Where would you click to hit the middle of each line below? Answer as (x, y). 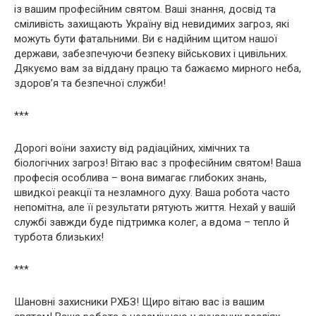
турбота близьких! (59, 237)
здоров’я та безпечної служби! (90, 83)
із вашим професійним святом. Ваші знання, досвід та (145, 9)
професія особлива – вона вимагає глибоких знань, (140, 177)
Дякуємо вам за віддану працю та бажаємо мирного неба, (158, 68)
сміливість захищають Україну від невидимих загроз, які (152, 24)
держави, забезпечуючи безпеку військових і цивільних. (151, 53)
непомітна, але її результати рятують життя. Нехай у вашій (155, 207)
